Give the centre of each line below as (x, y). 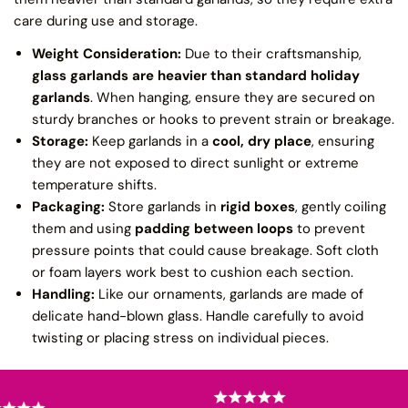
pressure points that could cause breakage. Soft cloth (205, 251)
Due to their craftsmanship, (271, 54)
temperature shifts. (94, 185)
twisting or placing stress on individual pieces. (180, 338)
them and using (83, 229)
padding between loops (214, 229)
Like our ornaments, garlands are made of (229, 295)
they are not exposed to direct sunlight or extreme (195, 163)
